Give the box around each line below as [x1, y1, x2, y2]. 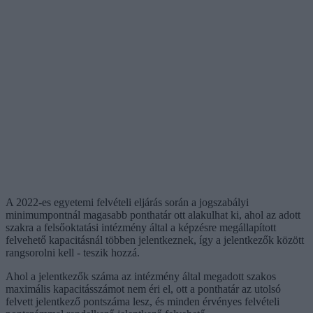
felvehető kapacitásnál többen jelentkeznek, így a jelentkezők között [6, 233, 304, 246]
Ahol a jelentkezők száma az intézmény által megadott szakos [6, 270, 276, 282]
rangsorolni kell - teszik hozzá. [6, 246, 140, 259]
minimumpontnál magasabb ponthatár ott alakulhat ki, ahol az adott [6, 208, 300, 221]
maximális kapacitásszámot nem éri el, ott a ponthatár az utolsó [6, 282, 281, 295]
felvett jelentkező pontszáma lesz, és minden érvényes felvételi [6, 295, 279, 307]
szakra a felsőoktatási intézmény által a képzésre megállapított [6, 221, 276, 233]
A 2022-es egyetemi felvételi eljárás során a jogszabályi [6, 196, 249, 208]
